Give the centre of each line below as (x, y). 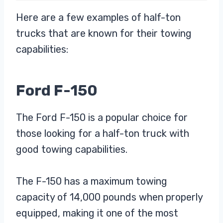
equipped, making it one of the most (97, 213)
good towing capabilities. (72, 150)
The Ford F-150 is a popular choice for (102, 118)
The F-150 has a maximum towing (92, 181)
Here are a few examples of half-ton (98, 18)
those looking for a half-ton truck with (103, 134)
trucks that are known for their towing (104, 34)
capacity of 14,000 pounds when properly (109, 197)
